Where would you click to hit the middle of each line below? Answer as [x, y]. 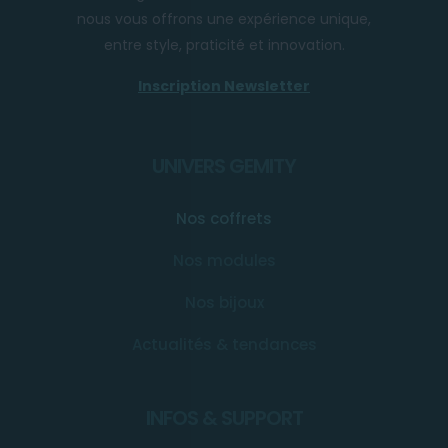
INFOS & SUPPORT [224, 418]
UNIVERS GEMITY [224, 166]
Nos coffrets [224, 219]
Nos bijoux [224, 303]
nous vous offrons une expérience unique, [224, 19]
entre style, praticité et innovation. [224, 45]
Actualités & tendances [224, 345]
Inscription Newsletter [224, 86]
